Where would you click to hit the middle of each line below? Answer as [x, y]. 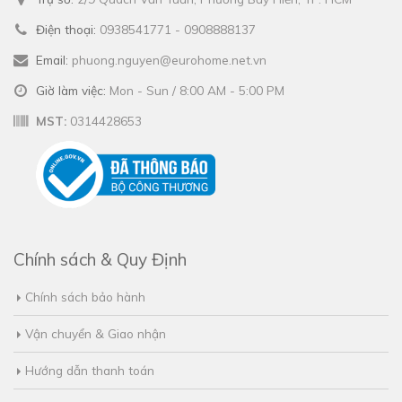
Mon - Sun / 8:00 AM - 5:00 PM [197, 91]
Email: [52, 60]
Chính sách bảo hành [85, 297]
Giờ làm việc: [71, 91]
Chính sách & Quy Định [100, 260]
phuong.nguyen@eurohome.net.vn [169, 60]
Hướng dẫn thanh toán [90, 371]
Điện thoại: [66, 30]
